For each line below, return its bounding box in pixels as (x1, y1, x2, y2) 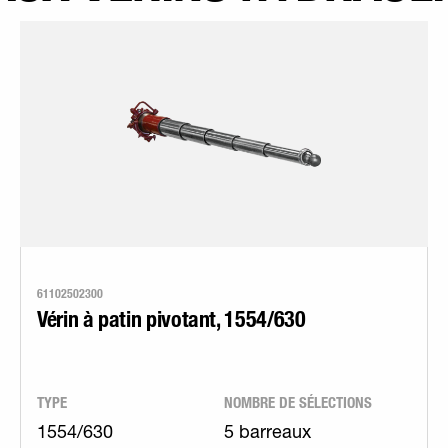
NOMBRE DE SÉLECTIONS (224, 393, 372, 412)
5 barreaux (224, 425, 311, 443)
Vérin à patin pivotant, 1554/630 (37, 305, 306, 332)
